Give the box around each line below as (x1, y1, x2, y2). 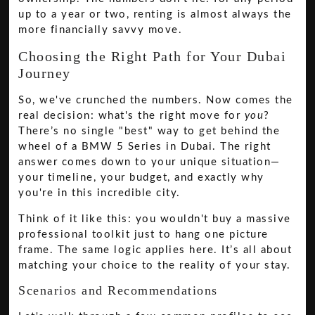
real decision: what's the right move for (18, 110, 245, 122)
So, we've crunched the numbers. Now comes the (18, 95, 293, 106)
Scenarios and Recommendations (18, 283, 218, 298)
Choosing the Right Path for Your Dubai (18, 49, 287, 65)
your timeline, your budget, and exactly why (18, 172, 264, 184)
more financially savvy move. (18, 25, 183, 36)
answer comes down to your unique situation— (18, 157, 281, 168)
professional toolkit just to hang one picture (18, 229, 269, 240)
